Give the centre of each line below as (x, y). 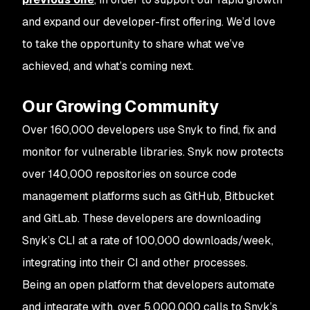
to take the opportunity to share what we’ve (133, 44)
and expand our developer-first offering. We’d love (149, 22)
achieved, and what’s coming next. (108, 66)
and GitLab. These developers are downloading (142, 218)
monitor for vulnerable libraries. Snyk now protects (153, 152)
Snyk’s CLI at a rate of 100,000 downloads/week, (148, 240)
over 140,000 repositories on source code (129, 174)
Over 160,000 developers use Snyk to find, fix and (149, 130)
